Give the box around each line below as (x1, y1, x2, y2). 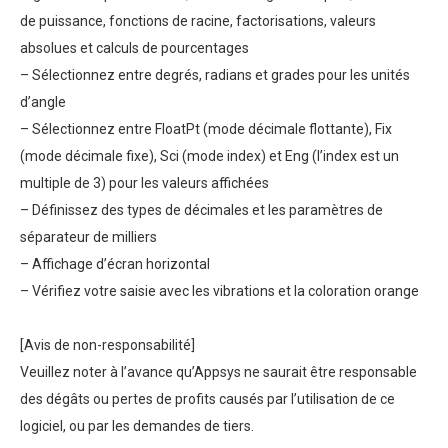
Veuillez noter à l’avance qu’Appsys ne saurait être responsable (20, 364, 417, 381)
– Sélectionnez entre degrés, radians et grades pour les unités (20, 67, 410, 84)
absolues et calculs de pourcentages (20, 40, 249, 57)
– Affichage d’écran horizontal (20, 256, 210, 273)
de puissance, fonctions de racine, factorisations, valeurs (20, 13, 376, 30)
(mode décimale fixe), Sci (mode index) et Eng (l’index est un (20, 148, 399, 165)
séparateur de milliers (20, 229, 157, 246)
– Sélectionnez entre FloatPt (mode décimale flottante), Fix (20, 121, 392, 138)
